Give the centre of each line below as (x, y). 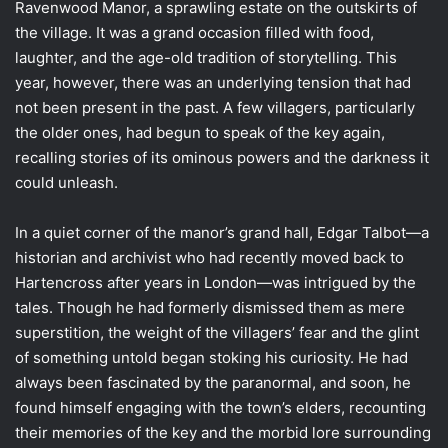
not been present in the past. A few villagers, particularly (215, 107)
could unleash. (66, 182)
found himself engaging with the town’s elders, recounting (220, 407)
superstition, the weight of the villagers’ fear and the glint (217, 332)
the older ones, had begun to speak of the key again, (200, 132)
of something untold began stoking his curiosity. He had (211, 357)
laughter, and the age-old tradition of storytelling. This (206, 57)
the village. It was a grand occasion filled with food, (194, 32)
